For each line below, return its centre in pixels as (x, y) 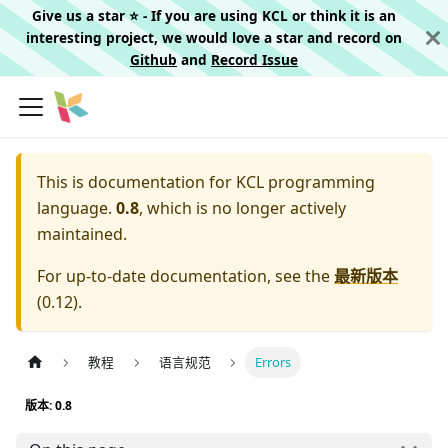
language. (74, 208)
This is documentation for (136, 182)
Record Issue (254, 59)
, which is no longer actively (242, 208)
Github (153, 59)
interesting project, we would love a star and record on (214, 37)
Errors (273, 362)
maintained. (82, 234)
